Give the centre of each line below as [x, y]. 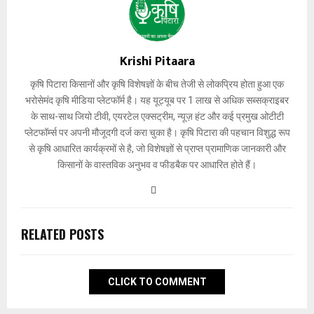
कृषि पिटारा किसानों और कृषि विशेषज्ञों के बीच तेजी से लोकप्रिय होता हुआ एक [157, 84]
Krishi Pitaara [157, 61]
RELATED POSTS [62, 234]
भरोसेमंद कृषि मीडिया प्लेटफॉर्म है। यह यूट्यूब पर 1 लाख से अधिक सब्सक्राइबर [157, 100]
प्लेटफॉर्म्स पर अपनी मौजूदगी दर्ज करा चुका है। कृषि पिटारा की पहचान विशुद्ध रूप [157, 132]
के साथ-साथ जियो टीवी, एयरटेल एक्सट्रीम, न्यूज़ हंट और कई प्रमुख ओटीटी [157, 116]
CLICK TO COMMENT [157, 281]
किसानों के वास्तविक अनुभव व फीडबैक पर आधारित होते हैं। [157, 164]
